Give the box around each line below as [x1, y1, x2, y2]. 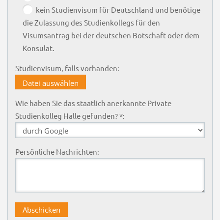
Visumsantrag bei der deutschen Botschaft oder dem [22, 30, 199, 40]
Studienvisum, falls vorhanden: [15, 63, 119, 73]
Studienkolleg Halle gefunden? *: [15, 110, 125, 120]
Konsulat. [22, 43, 55, 53]
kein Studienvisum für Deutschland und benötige [35, 4, 200, 14]
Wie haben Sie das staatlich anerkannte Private [15, 98, 171, 108]
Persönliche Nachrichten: [15, 146, 99, 156]
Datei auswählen [22, 78, 79, 88]
